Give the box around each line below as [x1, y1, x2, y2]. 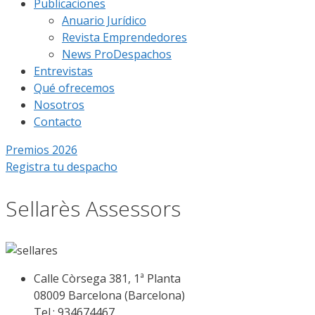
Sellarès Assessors [6, 193, 181, 223]
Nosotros [34, 97, 84, 112]
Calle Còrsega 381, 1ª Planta [34, 270, 181, 286]
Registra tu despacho [6, 159, 117, 174]
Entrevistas [34, 63, 93, 79]
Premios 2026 [6, 142, 77, 157]
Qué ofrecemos [34, 80, 115, 96]
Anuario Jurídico [62, 13, 146, 28]
